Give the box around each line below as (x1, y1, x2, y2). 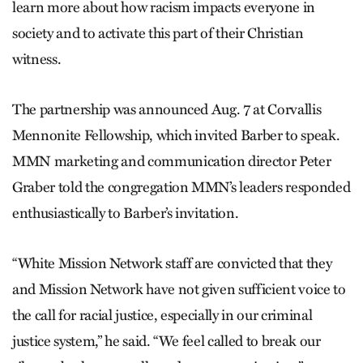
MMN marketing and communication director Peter (12, 152, 331, 170)
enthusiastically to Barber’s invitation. (12, 203, 239, 222)
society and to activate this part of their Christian (12, 23, 304, 42)
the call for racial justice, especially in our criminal (12, 305, 313, 324)
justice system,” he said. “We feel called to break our (12, 331, 321, 350)
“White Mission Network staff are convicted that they (12, 254, 332, 272)
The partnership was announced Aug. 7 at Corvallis (12, 100, 322, 118)
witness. (12, 49, 62, 68)
